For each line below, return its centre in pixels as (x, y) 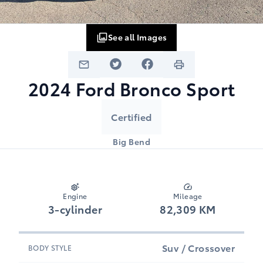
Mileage (188, 196)
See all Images (137, 37)
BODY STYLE (50, 248)
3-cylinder (75, 209)
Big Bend (131, 142)
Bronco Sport (177, 89)
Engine (75, 196)
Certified (131, 117)
